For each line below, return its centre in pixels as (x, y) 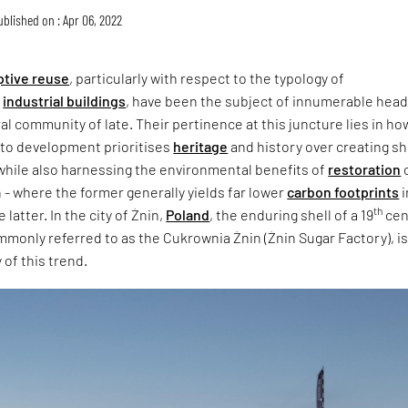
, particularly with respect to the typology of (207, 77)
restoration (365, 168)
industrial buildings (65, 100)
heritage (201, 146)
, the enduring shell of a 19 (292, 214)
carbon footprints (343, 191)
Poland (188, 214)
